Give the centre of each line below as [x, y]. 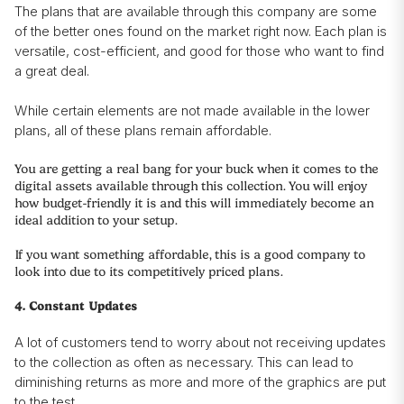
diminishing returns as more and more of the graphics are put [200, 382]
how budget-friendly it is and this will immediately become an [194, 204]
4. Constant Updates [76, 307]
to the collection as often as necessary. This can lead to [184, 363]
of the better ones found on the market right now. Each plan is [201, 32]
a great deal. [52, 71]
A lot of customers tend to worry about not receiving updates [200, 343]
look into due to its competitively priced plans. [148, 272]
